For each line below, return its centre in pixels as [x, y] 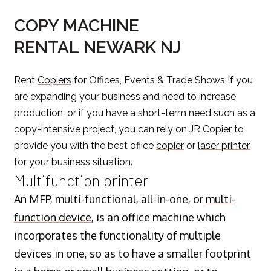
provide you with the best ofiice [85, 145]
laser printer [224, 145]
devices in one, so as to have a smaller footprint [132, 253]
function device [53, 217]
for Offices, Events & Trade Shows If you [162, 80]
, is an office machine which [158, 217]
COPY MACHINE [77, 25]
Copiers [54, 80]
